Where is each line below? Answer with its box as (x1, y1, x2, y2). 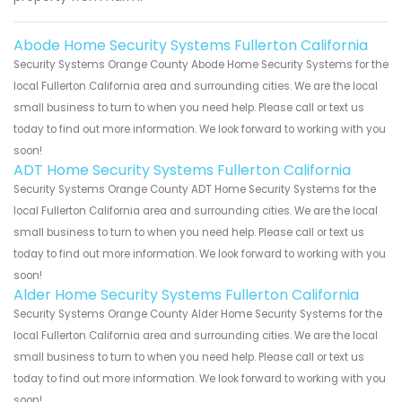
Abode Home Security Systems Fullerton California (13, 34, 368, 56)
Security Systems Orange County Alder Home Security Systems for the (13, 306, 382, 321)
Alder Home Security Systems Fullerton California (13, 284, 359, 305)
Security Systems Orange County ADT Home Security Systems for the (13, 181, 376, 197)
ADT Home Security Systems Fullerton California (13, 159, 351, 180)
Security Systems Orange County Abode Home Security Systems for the (13, 57, 389, 72)
